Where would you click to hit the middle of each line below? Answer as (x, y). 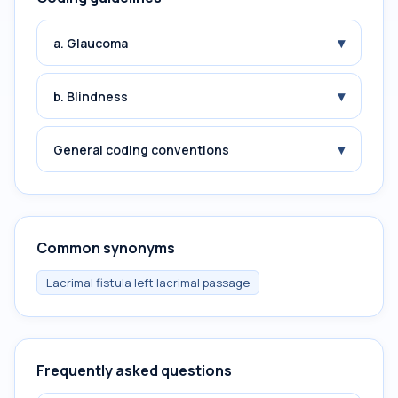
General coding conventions (141, 149)
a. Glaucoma (91, 43)
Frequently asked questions (134, 370)
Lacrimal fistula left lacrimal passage (148, 283)
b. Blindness (91, 96)
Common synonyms (106, 248)
